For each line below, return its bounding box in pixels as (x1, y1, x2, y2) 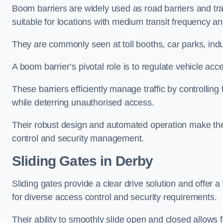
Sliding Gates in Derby (12, 153, 153, 169)
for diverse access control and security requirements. (12, 192, 217, 202)
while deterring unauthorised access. (12, 97, 154, 108)
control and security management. (12, 133, 144, 143)
